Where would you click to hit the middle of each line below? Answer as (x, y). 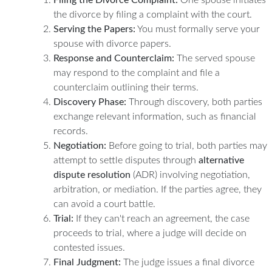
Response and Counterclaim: (114, 58)
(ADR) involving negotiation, (190, 175)
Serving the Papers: (94, 29)
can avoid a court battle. (104, 204)
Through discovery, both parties (194, 102)
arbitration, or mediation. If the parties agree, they (158, 189)
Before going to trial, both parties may (187, 145)
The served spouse (215, 58)
